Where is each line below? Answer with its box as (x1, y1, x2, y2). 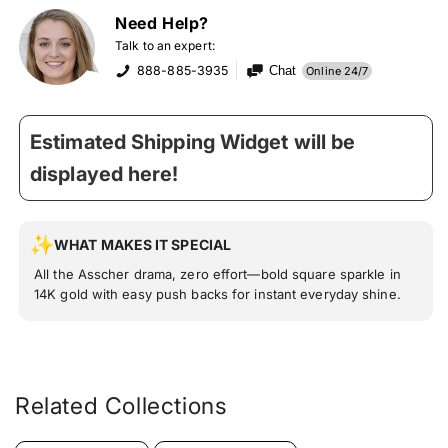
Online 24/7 (306, 63, 369, 78)
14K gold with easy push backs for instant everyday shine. (34, 285, 401, 302)
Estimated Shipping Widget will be (30, 129, 356, 154)
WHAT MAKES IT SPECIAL (54, 235, 232, 253)
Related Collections (15, 391, 228, 420)
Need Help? (115, 12, 209, 33)
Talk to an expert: (115, 37, 215, 53)
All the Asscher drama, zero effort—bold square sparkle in (34, 265, 401, 282)
